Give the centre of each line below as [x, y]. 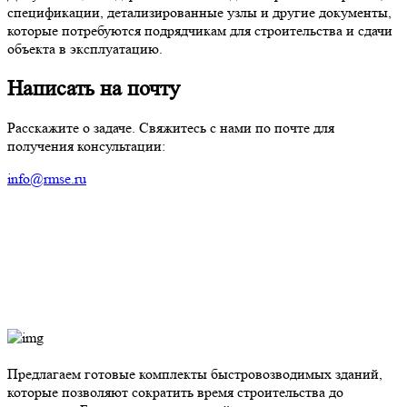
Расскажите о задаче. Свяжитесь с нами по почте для [171, 128]
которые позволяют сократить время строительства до [175, 392]
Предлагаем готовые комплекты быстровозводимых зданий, [195, 374]
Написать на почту [94, 88]
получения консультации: [86, 146]
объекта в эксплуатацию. [85, 48]
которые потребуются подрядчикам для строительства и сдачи [200, 30]
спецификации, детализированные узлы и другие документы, [199, 12]
